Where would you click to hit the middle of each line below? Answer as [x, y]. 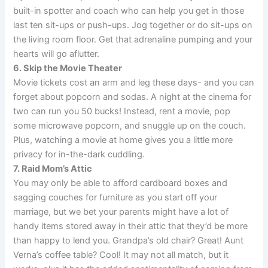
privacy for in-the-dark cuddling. [79, 155]
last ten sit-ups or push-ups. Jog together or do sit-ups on [133, 25]
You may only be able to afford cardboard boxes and [121, 183]
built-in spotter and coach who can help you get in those [129, 11]
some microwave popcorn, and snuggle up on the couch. [130, 126]
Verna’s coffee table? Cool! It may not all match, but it [121, 255]
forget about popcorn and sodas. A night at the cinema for [133, 97]
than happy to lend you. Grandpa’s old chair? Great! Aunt [129, 241]
